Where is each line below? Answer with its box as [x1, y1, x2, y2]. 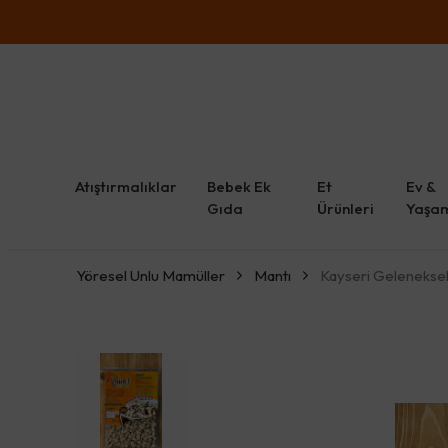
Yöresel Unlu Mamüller [76, 265, 225, 285]
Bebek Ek [207, 176, 271, 196]
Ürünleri [317, 198, 375, 218]
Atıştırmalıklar [75, 176, 177, 196]
